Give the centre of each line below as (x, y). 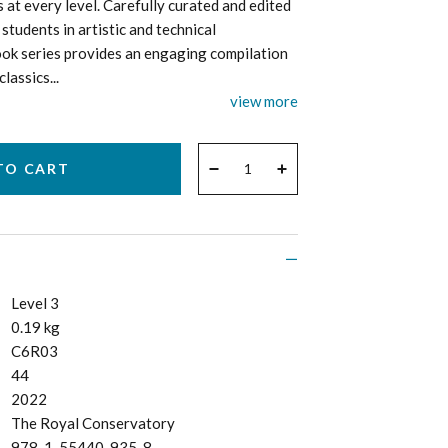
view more (264, 100)
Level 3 (35, 302)
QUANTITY (235, 154)
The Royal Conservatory (93, 422)
